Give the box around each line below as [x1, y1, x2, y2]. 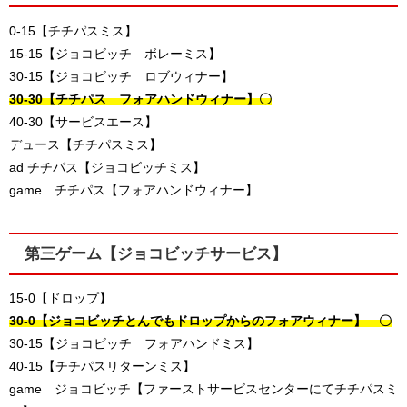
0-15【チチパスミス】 [9, 24, 137, 37]
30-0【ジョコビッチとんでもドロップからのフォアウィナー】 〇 [9, 314, 392, 328]
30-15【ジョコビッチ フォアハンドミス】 [9, 337, 259, 351]
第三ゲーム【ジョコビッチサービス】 [24, 245, 287, 261]
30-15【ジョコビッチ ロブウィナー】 [9, 69, 233, 83]
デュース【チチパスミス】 [9, 137, 162, 151]
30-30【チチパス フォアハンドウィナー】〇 [9, 92, 272, 105]
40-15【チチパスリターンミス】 [9, 360, 195, 373]
